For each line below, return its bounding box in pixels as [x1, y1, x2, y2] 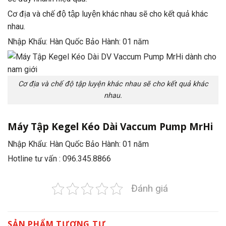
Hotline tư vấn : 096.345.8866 [8, 154, 111, 164]
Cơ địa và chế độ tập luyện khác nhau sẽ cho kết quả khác [8, 9, 208, 19]
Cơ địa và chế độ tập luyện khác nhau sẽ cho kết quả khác [18, 80, 208, 89]
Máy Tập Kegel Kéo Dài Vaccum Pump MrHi [8, 120, 213, 134]
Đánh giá [131, 183, 168, 195]
